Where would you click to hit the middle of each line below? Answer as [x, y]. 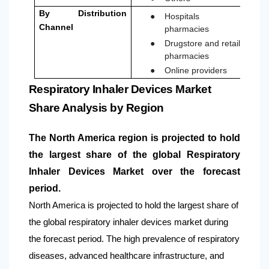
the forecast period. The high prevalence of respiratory [134, 239]
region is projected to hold [178, 138]
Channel [56, 27]
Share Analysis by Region [96, 108]
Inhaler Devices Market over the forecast [134, 172]
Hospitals [182, 17]
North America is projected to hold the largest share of [134, 206]
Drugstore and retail [203, 44]
